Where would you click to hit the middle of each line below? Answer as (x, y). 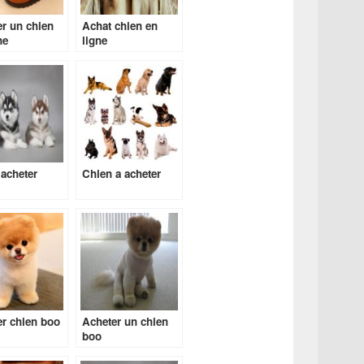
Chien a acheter (121, 173)
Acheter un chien (125, 321)
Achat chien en (119, 26)
